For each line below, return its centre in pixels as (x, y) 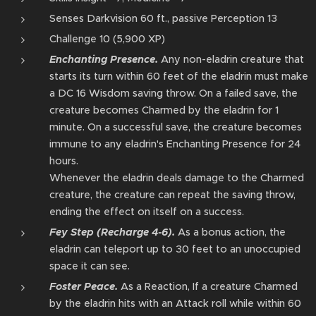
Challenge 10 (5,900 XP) (107, 39)
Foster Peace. (84, 286)
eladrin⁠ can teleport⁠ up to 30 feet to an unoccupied (175, 249)
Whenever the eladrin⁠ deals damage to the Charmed (177, 178)
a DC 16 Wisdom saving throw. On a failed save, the (174, 93)
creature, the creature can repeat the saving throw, (172, 195)
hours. (64, 161)
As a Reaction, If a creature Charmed (208, 286)
